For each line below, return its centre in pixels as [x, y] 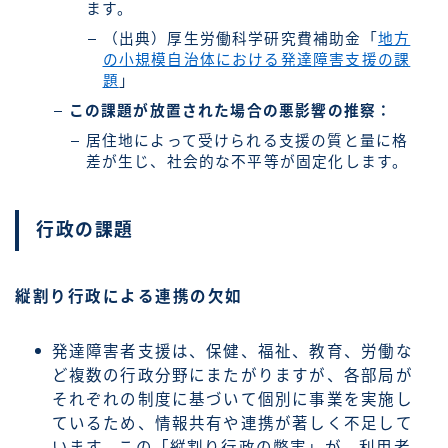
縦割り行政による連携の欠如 [129, 296]
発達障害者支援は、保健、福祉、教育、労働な [232, 351]
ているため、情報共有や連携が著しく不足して [232, 423]
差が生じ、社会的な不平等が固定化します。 [247, 162]
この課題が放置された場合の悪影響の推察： [230, 111]
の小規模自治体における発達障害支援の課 [256, 60]
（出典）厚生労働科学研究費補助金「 [240, 39]
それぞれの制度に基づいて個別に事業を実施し [232, 399]
